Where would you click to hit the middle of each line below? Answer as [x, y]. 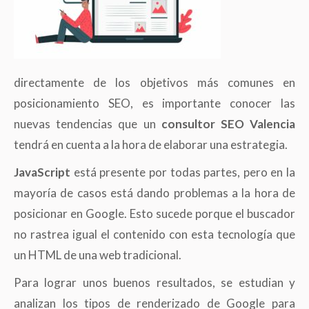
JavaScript [42, 172]
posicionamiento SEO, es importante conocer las [154, 103]
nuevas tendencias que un [88, 124]
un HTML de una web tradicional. [98, 255]
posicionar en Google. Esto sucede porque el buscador [154, 214]
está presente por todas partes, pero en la [183, 172]
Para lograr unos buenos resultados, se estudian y [154, 283]
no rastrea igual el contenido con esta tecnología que [154, 235]
